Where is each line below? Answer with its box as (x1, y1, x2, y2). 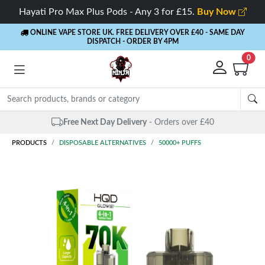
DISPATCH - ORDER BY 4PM (86, 38, 179, 45)
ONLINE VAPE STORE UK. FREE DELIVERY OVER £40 (28, 29, 203, 36)
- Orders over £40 (147, 118, 213, 127)
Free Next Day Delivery (62, 118, 146, 127)
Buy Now (196, 7, 238, 17)
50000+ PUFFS (159, 140, 201, 146)
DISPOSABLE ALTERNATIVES (59, 140, 146, 146)
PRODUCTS (12, 140, 47, 146)
